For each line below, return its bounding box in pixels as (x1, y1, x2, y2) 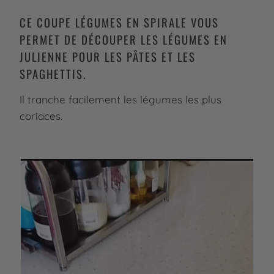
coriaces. (19, 109, 62, 123)
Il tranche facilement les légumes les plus (19, 93, 221, 106)
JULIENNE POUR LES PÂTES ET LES (19, 48, 196, 65)
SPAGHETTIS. (19, 65, 87, 83)
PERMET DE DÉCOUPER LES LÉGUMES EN (19, 31, 228, 48)
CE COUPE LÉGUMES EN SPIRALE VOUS (19, 14, 219, 31)
